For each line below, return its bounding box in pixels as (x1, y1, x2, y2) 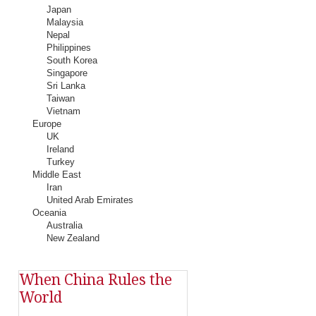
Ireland (47, 144, 74, 154)
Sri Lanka (47, 80, 85, 91)
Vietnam (47, 106, 80, 116)
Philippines (47, 42, 91, 53)
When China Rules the (19, 271, 172, 288)
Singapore (47, 68, 87, 78)
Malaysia (47, 17, 83, 28)
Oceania (32, 207, 66, 218)
